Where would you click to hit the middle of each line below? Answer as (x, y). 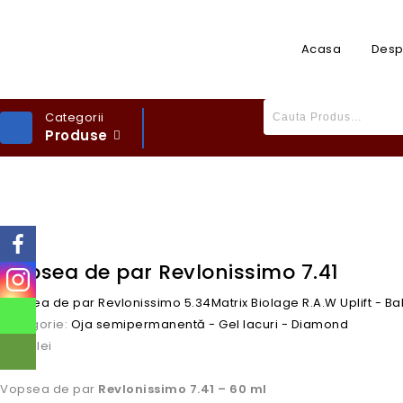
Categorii (75, 117)
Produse (76, 135)
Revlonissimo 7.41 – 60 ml (183, 389)
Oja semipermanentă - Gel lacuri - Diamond (209, 324)
